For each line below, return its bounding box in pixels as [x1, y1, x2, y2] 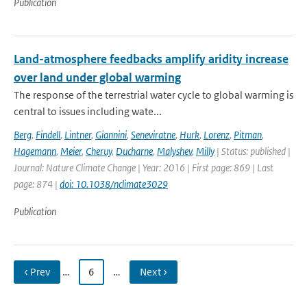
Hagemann [14, 145, 56, 158]
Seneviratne [131, 128, 175, 141]
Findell [36, 128, 60, 141]
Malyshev [157, 145, 192, 158]
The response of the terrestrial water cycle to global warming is [14, 88, 293, 101]
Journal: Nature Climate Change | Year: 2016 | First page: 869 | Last [14, 161, 273, 174]
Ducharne [116, 145, 153, 158]
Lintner [64, 128, 91, 141]
